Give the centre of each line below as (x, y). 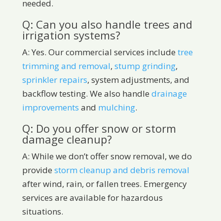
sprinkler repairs (55, 80)
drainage (169, 94)
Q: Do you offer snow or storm (99, 129)
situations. (42, 212)
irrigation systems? (71, 35)
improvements (50, 108)
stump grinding (145, 66)
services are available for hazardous (92, 198)
